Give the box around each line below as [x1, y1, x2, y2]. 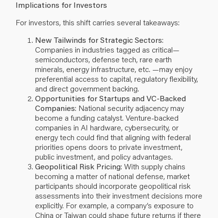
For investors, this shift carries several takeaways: [16, 17, 180, 27]
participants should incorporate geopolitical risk [35, 180, 190, 191]
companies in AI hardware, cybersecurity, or [35, 122, 179, 132]
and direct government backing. [35, 83, 139, 93]
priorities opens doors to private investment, [35, 141, 182, 152]
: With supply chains [121, 161, 185, 171]
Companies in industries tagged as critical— [35, 44, 180, 54]
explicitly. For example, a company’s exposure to [35, 200, 194, 210]
